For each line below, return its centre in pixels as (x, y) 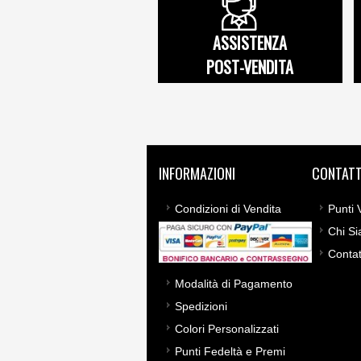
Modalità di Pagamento (234, 284)
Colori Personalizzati (227, 329)
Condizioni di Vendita (228, 209)
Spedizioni (201, 307)
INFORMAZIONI (197, 173)
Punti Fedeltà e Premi (230, 352)
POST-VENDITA (250, 67)
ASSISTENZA (250, 43)
